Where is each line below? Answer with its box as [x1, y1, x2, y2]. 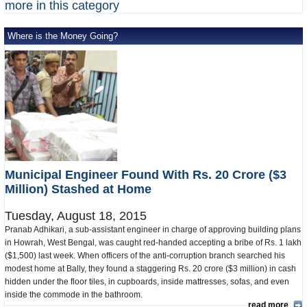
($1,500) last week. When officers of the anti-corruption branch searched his [5, 251, 285, 261]
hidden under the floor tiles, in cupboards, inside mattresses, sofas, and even [5, 277, 289, 287]
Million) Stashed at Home [5, 182, 151, 197]
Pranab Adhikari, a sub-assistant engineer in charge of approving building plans [5, 225, 301, 235]
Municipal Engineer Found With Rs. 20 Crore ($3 [5, 168, 286, 182]
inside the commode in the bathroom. [5, 290, 147, 300]
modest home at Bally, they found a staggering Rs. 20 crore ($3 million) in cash [5, 264, 296, 274]
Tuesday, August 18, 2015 [5, 209, 147, 223]
